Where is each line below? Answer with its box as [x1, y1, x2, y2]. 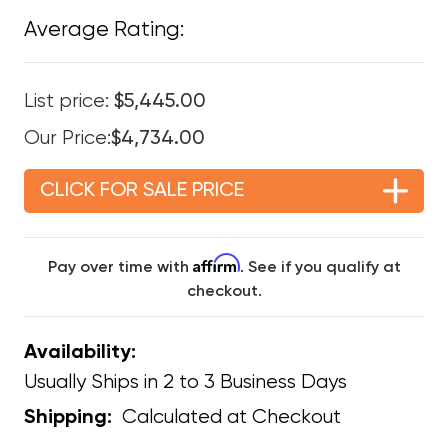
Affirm [192, 253, 240, 273]
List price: [24, 91, 114, 112]
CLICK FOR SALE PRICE [40, 181, 244, 201]
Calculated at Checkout [122, 407, 341, 428]
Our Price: [24, 128, 111, 149]
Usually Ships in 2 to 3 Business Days [24, 372, 347, 393]
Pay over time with [47, 260, 193, 276]
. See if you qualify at [239, 260, 401, 276]
